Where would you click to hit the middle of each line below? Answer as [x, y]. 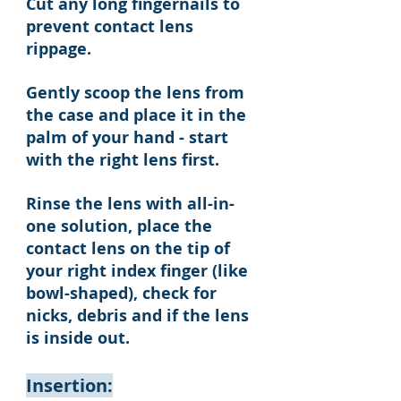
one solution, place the [119, 226]
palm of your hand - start [127, 137]
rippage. [59, 49]
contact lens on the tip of [128, 248]
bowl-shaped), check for [121, 293]
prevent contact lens [110, 26]
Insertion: [69, 385]
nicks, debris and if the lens [137, 316]
